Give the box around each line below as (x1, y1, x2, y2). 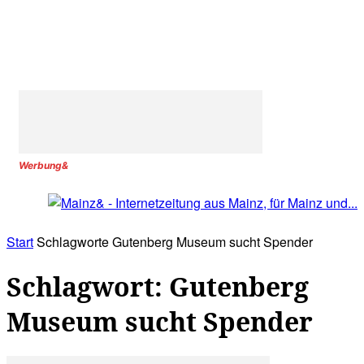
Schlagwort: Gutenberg (6, 268, 309, 304)
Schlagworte (37, 232, 109, 252)
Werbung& (19, 159, 68, 171)
